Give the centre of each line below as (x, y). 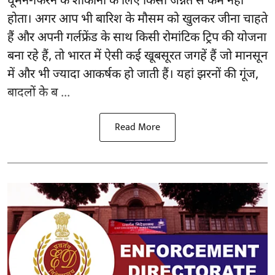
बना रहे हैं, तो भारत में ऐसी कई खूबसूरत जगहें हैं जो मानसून (137, 57)
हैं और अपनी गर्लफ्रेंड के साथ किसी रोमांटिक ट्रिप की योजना (137, 38)
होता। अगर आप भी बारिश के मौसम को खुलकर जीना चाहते (137, 20)
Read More (137, 128)
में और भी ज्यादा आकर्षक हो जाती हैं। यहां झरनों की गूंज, (133, 75)
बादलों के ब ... (39, 94)
